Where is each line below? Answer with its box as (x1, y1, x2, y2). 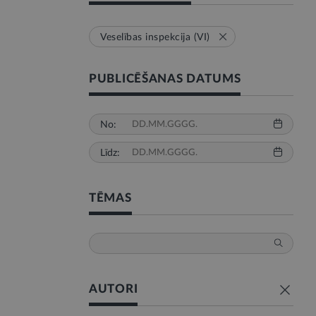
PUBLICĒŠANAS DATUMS (89, 73, 241, 85)
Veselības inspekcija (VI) (100, 32, 210, 42)
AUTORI (89, 283, 138, 295)
